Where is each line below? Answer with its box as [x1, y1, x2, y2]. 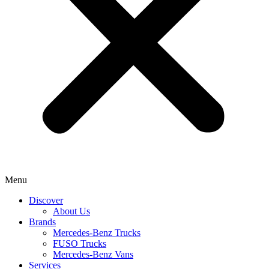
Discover [29, 195, 63, 205]
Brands [29, 217, 56, 227]
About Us [53, 206, 90, 216]
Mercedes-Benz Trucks [53, 228, 141, 238]
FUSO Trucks [53, 238, 106, 249]
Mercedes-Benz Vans [53, 249, 133, 259]
